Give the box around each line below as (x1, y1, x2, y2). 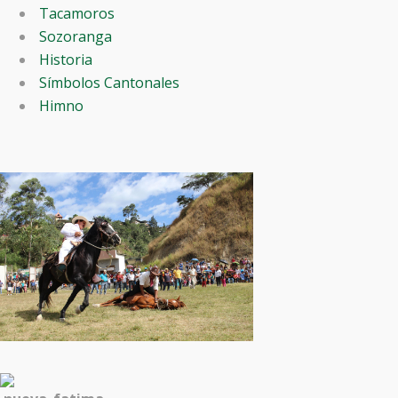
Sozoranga (36, 27, 112, 46)
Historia (36, 50, 92, 69)
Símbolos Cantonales (36, 73, 179, 92)
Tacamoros (36, 4, 115, 23)
